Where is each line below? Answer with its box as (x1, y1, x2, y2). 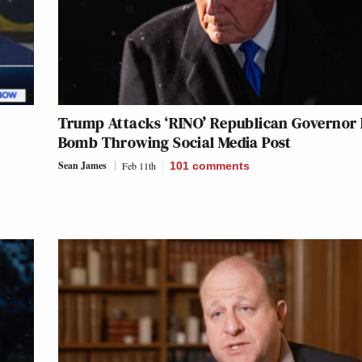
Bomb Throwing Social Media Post (57, 130, 292, 154)
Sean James (57, 158, 107, 172)
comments (192, 158, 250, 172)
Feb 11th (121, 158, 156, 172)
